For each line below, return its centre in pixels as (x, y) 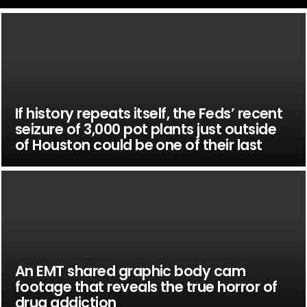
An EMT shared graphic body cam (130, 271)
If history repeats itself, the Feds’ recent (149, 113)
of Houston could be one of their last (138, 145)
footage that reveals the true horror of (146, 286)
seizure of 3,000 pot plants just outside (145, 129)
